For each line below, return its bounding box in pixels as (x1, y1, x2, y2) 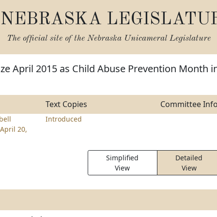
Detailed (175, 153, 203, 162)
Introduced (45, 114, 82, 124)
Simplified (106, 153, 139, 162)
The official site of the (6, 34, 87, 43)
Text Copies (45, 99, 87, 109)
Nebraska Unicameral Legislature (87, 34, 211, 43)
